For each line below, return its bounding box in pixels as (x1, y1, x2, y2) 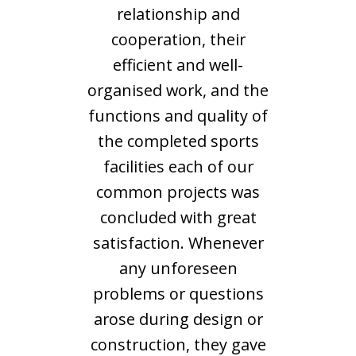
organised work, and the (87, 79, 269, 101)
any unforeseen (118, 257, 238, 279)
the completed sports (97, 130, 259, 152)
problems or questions (92, 283, 264, 304)
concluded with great (99, 207, 257, 228)
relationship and (116, 3, 240, 25)
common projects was (96, 181, 260, 203)
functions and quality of (88, 105, 268, 126)
